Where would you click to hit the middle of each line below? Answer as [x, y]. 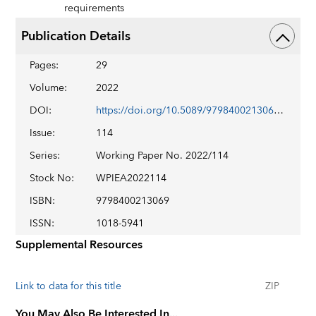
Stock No [51, 178]
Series [44, 156]
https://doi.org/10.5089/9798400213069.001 [279, 111]
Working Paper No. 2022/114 [163, 156]
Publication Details [76, 36]
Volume [47, 88]
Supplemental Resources [79, 245]
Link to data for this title [69, 286]
